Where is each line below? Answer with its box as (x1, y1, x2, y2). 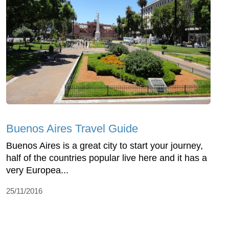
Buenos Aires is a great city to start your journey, (6, 141, 203, 151)
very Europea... (6, 165, 68, 176)
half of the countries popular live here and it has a (6, 153, 207, 164)
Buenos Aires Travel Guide (6, 122, 138, 135)
